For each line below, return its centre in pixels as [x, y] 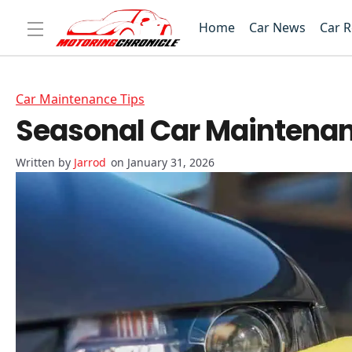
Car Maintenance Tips [80, 99]
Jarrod [90, 163]
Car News [278, 28]
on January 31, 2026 [163, 163]
